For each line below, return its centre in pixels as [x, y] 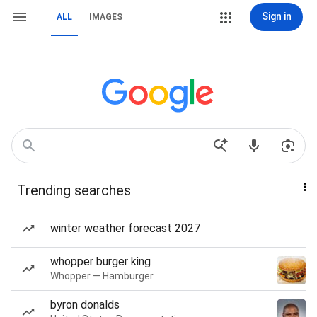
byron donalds [85, 305]
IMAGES [106, 17]
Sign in [276, 16]
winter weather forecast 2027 [125, 228]
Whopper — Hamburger [102, 276]
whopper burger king [100, 261]
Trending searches [74, 190]
